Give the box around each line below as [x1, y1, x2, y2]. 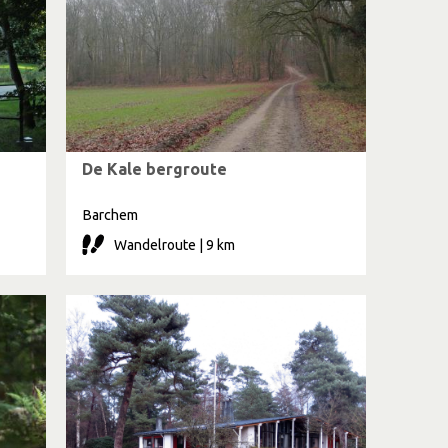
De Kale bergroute [82, 160, 227, 178]
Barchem [82, 207, 138, 223]
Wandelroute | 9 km [114, 237, 235, 253]
